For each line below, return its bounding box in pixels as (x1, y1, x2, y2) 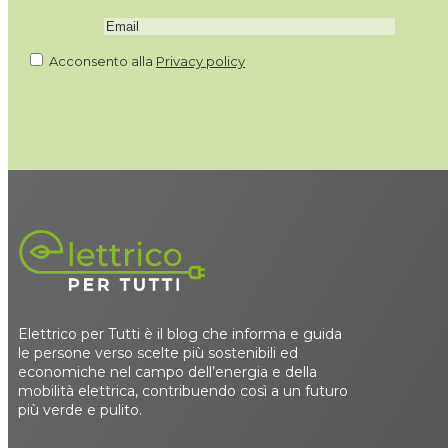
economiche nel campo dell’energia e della (18, 363, 317, 382)
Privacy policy (156, 53, 246, 70)
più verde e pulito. (18, 401, 142, 420)
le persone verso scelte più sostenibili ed (18, 344, 298, 363)
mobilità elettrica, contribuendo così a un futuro (18, 382, 348, 401)
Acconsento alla (46, 53, 157, 70)
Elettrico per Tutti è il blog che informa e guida (18, 325, 342, 344)
